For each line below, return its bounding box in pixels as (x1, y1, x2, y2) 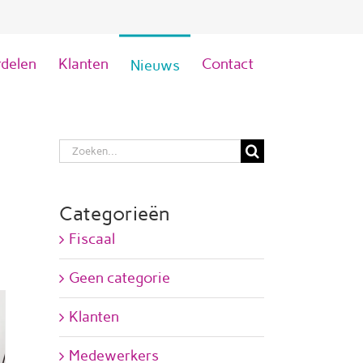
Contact (201, 55, 254, 73)
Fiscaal (69, 230, 115, 248)
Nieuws (130, 56, 180, 75)
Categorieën (59, 202, 170, 225)
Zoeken (58, 140, 108, 158)
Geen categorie (69, 269, 170, 287)
